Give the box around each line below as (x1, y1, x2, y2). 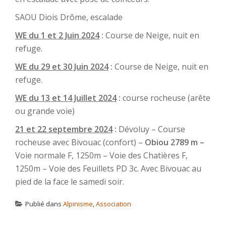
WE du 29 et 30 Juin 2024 (15, 61, 108, 72)
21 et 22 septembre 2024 (15, 124, 112, 135)
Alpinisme (63, 199, 93, 208)
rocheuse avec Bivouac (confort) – (15, 137, 145, 148)
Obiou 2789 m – (145, 137, 204, 148)
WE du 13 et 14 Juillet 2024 (15, 92, 117, 103)
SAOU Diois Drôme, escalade (15, 12, 123, 23)
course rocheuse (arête (123, 92, 210, 103)
